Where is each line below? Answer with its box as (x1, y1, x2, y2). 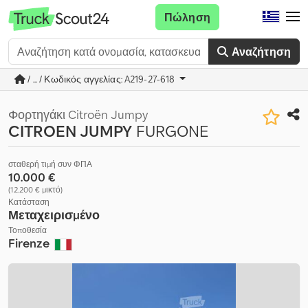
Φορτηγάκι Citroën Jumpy (8, 107, 148, 122)
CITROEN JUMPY (8, 120, 132, 142)
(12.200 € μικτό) (8, 184, 63, 195)
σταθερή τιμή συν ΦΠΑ (8, 159, 92, 169)
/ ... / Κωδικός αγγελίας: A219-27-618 (25, 73, 177, 85)
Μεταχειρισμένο (8, 207, 100, 223)
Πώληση (164, 10, 210, 24)
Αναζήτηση (231, 45, 291, 58)
